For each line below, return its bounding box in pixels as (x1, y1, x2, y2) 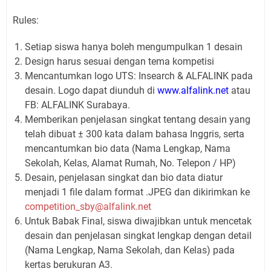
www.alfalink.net (157, 85, 229, 96)
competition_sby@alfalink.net (25, 201, 151, 212)
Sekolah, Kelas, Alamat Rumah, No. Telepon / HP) (25, 157, 238, 169)
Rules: (13, 15, 39, 26)
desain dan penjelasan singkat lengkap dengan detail (25, 230, 252, 241)
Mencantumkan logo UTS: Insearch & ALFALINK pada (25, 70, 253, 82)
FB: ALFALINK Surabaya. (25, 99, 132, 111)
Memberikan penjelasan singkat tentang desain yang (25, 114, 250, 125)
